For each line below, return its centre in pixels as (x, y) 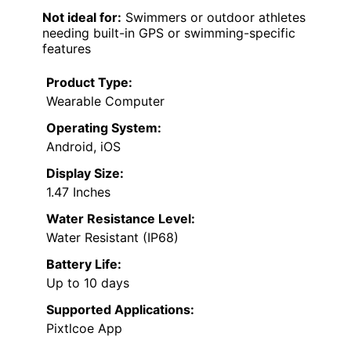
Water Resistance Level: (121, 218)
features (67, 48)
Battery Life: (84, 264)
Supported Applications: (120, 309)
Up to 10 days (88, 282)
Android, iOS (83, 146)
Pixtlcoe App (84, 328)
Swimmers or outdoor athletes (213, 17)
